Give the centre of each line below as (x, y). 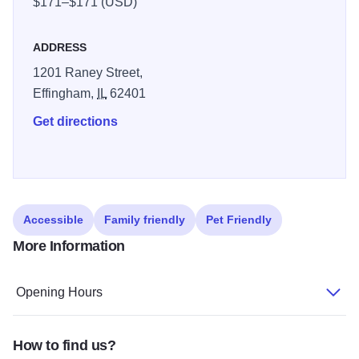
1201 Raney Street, (88, 73)
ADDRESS (60, 48)
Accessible (53, 220)
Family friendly (145, 220)
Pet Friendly (239, 220)
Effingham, (65, 94)
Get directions (75, 122)
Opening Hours (59, 292)
